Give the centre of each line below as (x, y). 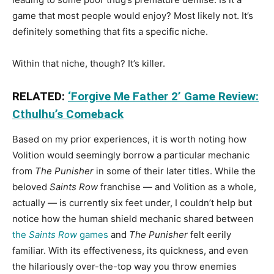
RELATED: (40, 96)
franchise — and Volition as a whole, (177, 187)
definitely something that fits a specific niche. (110, 31)
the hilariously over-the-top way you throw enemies (124, 266)
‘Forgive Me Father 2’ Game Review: (163, 96)
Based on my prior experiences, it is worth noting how (129, 139)
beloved (31, 187)
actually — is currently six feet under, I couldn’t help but (132, 202)
